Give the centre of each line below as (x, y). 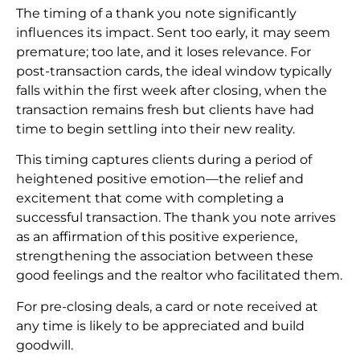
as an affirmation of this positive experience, (157, 237)
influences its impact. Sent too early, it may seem (173, 33)
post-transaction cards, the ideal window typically (174, 72)
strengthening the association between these (165, 256)
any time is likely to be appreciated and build (160, 325)
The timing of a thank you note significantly (156, 14)
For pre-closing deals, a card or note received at (167, 306)
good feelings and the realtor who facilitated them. (179, 276)
